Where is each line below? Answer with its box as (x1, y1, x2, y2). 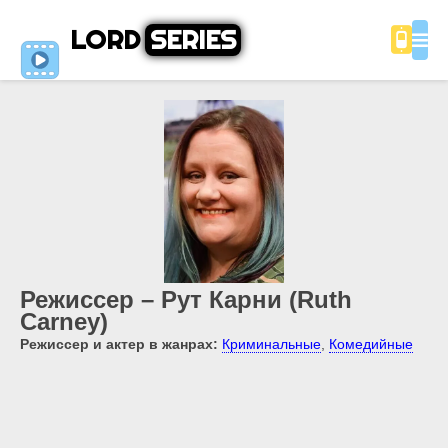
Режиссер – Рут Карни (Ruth (20, 286, 352, 314)
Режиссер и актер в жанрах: (20, 336, 218, 353)
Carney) (20, 308, 108, 336)
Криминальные (222, 336, 321, 353)
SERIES (150, 23, 236, 56)
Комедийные (329, 336, 413, 353)
